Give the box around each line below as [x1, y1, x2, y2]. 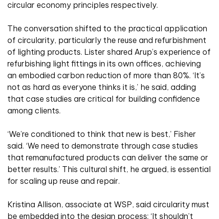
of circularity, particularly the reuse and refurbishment [7, 35, 206, 45]
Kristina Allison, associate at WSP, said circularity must [7, 199, 209, 210]
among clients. [7, 106, 63, 116]
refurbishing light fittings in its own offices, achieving [7, 59, 201, 69]
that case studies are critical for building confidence [7, 94, 200, 104]
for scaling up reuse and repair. [7, 176, 122, 186]
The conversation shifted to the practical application [7, 23, 207, 34]
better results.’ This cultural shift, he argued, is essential [7, 164, 211, 175]
